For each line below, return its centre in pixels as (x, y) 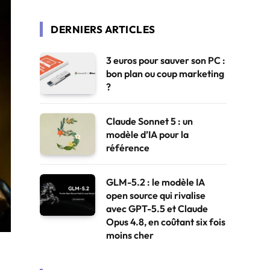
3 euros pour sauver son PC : (166, 60)
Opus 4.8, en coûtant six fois (166, 222)
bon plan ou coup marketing (165, 74)
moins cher (130, 235)
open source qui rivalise (156, 195)
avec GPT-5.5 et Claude (157, 209)
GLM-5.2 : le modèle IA (155, 182)
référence (128, 148)
